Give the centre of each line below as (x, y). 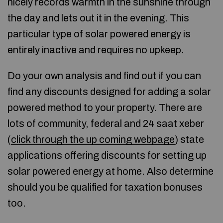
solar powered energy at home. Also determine (111, 171)
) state (189, 139)
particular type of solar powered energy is (99, 34)
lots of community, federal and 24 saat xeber (106, 123)
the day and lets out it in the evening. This (98, 18)
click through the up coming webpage (93, 139)
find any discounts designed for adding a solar (109, 92)
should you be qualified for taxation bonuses (105, 187)
